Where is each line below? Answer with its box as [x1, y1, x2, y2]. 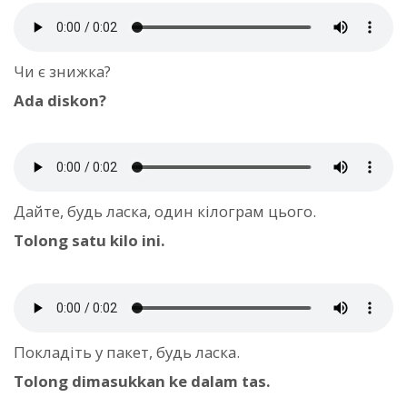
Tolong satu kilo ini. [14, 230, 165, 252]
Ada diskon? [14, 90, 106, 112]
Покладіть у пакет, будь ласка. [14, 341, 240, 362]
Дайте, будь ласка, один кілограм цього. [14, 201, 316, 223]
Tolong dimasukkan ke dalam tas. [14, 370, 271, 392]
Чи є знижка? [14, 61, 111, 83]
